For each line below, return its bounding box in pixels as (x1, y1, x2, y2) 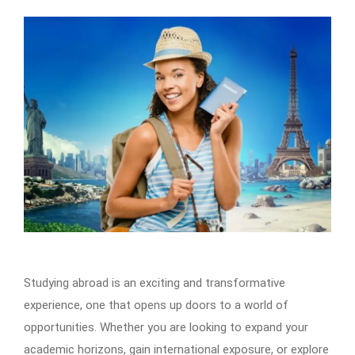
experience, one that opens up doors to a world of (24, 298, 288, 313)
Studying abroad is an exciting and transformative (24, 276, 285, 291)
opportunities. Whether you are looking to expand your (24, 320, 308, 335)
